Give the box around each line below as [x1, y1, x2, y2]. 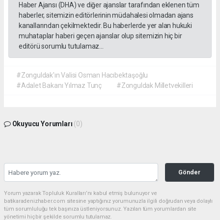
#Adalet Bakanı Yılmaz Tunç [16, 82, 102, 90]
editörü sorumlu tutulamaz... [19, 42, 104, 51]
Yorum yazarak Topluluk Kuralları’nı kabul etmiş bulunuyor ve [4, 190, 157, 197]
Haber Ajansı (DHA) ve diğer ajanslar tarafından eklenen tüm [19, 1, 199, 9]
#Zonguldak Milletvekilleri [116, 82, 193, 90]
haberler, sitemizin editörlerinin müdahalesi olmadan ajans [19, 11, 193, 20]
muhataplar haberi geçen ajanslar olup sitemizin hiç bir [19, 32, 182, 40]
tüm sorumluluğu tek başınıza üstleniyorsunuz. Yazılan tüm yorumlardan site [4, 206, 196, 213]
